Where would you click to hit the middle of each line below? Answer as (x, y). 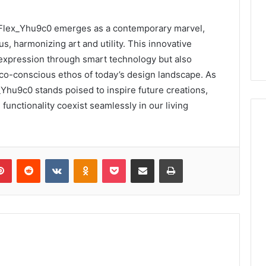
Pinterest (28, 158)
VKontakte (87, 158)
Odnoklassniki (122, 158)
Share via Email (163, 158)
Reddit (52, 158)
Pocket (138, 158)
